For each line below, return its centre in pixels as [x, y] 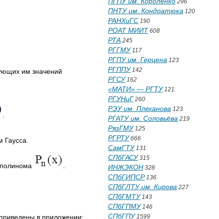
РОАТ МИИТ [128, 30]
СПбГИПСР [126, 177]
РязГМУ [121, 128]
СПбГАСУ [123, 157]
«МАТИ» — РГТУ [135, 89]
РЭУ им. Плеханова [140, 109]
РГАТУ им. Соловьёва [143, 118]
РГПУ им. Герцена [138, 60]
